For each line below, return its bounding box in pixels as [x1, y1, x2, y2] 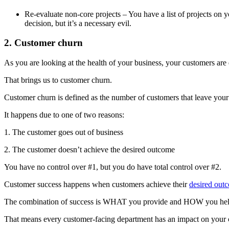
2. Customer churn [4, 37, 83, 49]
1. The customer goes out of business [4, 128, 123, 137]
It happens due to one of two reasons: [4, 110, 124, 120]
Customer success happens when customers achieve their [4, 180, 189, 189]
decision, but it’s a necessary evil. [25, 18, 131, 28]
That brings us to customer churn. [4, 76, 112, 85]
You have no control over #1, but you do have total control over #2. [4, 163, 221, 172]
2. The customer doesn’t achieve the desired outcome [4, 145, 175, 154]
